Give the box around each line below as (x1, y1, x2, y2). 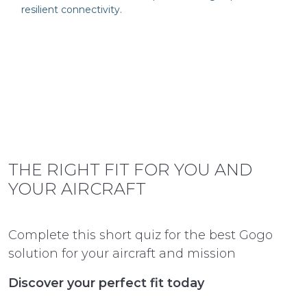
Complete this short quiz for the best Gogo (8, 228, 273, 243)
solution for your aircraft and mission (8, 246, 236, 261)
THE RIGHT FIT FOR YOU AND (8, 160, 252, 180)
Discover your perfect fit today (8, 275, 204, 291)
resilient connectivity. (21, 3, 122, 16)
